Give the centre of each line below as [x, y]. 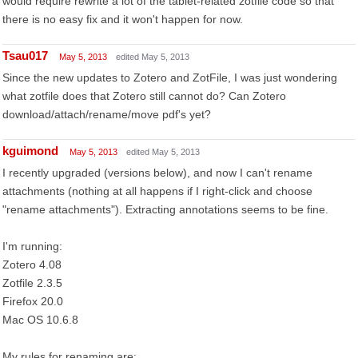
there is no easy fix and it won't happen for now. [123, 19]
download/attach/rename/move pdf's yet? [107, 114]
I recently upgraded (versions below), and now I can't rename [157, 173]
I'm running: [32, 246]
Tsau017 [25, 56]
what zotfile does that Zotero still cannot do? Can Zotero [144, 96]
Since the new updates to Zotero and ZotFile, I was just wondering [170, 78]
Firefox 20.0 [33, 301]
